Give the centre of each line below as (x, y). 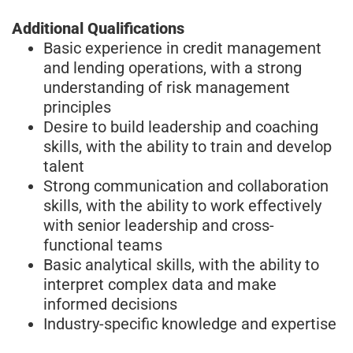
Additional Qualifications (98, 28)
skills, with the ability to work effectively (182, 205)
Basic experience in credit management (182, 48)
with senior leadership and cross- (159, 225)
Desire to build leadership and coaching (181, 126)
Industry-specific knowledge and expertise (190, 323)
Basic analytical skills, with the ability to (181, 264)
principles (77, 107)
